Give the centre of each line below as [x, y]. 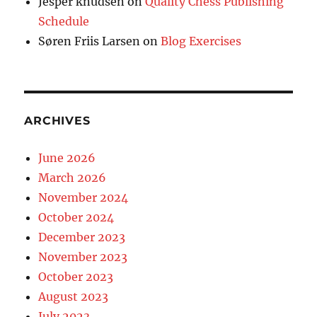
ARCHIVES [57, 121]
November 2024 [83, 198]
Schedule [64, 22]
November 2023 [83, 257]
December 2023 [82, 237]
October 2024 [76, 218]
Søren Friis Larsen [90, 41]
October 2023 [76, 277]
